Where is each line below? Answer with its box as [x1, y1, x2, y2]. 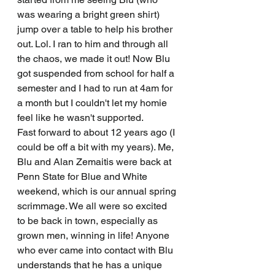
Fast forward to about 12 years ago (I [17, 126, 177, 139]
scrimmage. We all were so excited [17, 200, 169, 212]
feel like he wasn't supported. [17, 112, 145, 124]
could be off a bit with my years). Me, [17, 141, 176, 153]
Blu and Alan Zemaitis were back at [17, 156, 174, 168]
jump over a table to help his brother [17, 23, 175, 36]
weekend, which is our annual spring [17, 185, 179, 198]
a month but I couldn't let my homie [17, 97, 169, 109]
